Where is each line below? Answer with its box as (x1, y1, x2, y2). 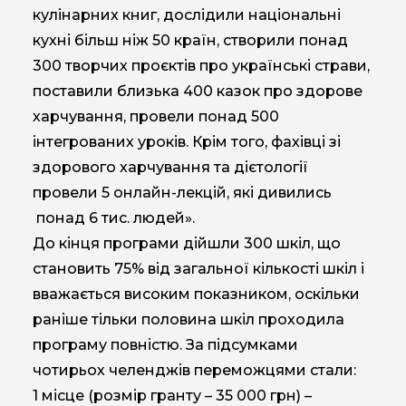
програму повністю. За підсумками (33, 335, 298, 353)
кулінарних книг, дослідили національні (33, 5, 341, 24)
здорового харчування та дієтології (33, 158, 308, 176)
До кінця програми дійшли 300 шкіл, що (33, 234, 341, 252)
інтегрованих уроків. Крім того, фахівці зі (33, 132, 341, 150)
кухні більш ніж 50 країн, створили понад (33, 31, 348, 49)
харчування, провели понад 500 (33, 107, 279, 125)
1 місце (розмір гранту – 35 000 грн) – (33, 386, 312, 404)
